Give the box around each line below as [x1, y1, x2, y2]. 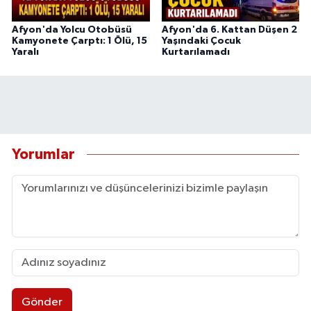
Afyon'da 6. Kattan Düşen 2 [161, 25, 297, 35]
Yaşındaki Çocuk [161, 36, 241, 47]
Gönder [21, 296, 62, 308]
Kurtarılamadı [161, 47, 230, 58]
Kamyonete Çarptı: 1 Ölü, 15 [12, 36, 147, 47]
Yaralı [12, 47, 39, 58]
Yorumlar [12, 146, 75, 162]
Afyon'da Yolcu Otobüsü [12, 25, 132, 35]
